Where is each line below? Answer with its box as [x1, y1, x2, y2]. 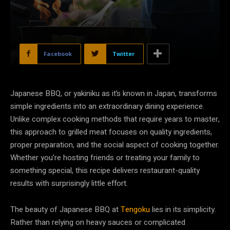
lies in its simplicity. [150, 203, 216, 215]
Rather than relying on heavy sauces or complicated [10, 216, 185, 228]
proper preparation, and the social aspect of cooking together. [10, 139, 219, 150]
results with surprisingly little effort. [10, 177, 128, 189]
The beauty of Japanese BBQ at [10, 203, 121, 215]
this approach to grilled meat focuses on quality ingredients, [10, 126, 212, 138]
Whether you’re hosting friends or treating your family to [10, 151, 200, 163]
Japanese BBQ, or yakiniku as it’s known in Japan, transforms [10, 87, 217, 99]
